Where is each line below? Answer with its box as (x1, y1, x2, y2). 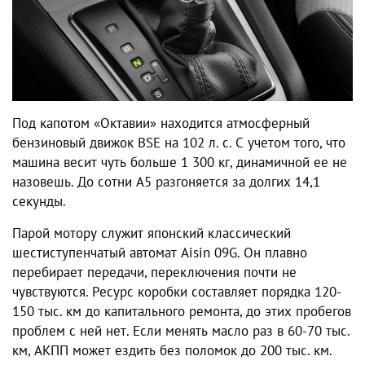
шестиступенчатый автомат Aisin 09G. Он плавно (12, 243, 307, 262)
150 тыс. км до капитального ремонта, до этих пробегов (12, 301, 351, 320)
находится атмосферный (156, 113, 310, 132)
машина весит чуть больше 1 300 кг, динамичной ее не (12, 152, 347, 171)
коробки (138, 282, 191, 301)
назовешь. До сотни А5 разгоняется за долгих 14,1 (12, 172, 320, 191)
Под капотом (12, 113, 94, 132)
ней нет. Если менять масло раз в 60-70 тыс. (80, 321, 350, 340)
